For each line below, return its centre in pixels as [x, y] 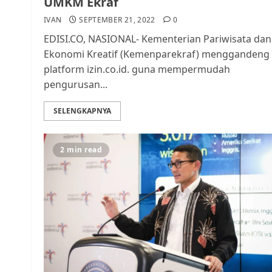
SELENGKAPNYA [82, 111]
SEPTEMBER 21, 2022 [117, 20]
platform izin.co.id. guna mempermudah [137, 69]
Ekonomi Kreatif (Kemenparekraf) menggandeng [157, 54]
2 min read [81, 150]
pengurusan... [76, 84]
